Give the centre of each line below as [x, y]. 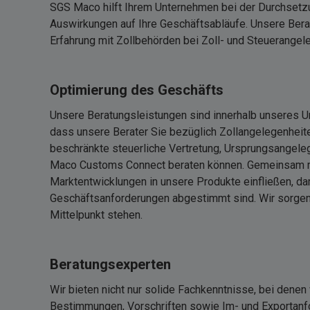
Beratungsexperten [110, 264]
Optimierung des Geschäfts [137, 90]
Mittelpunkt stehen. [96, 215]
